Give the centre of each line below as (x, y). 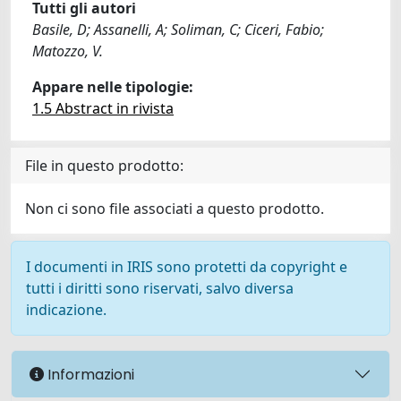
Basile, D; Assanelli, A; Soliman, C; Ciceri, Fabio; (178, 30)
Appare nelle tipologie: (113, 87)
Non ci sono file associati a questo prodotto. (175, 209)
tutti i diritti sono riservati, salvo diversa (160, 288)
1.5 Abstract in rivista (103, 108)
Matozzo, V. (68, 51)
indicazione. (66, 310)
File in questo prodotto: (104, 166)
